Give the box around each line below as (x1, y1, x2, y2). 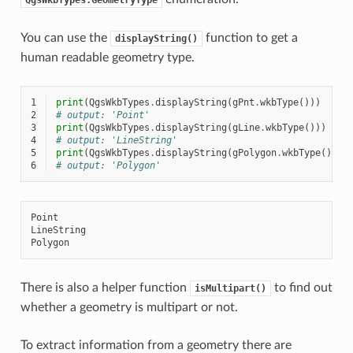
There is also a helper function (20, 281, 190, 294)
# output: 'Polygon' (55, 159, 161, 171)
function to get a (202, 31, 298, 44)
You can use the (20, 31, 110, 44)
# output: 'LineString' (55, 134, 177, 146)
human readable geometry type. (20, 50, 195, 64)
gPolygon (232, 147, 277, 158)
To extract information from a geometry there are (20, 338, 292, 351)
